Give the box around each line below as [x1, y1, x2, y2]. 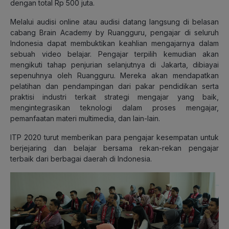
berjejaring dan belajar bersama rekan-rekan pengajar [10, 144, 219, 153]
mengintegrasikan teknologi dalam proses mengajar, [10, 103, 219, 112]
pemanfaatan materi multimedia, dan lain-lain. [10, 114, 160, 123]
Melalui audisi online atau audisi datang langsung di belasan [10, 17, 219, 27]
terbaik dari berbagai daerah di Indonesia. [10, 154, 152, 164]
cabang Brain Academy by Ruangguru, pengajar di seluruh [10, 28, 219, 37]
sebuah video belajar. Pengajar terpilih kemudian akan [10, 50, 219, 59]
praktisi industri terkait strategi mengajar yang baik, [10, 93, 219, 102]
